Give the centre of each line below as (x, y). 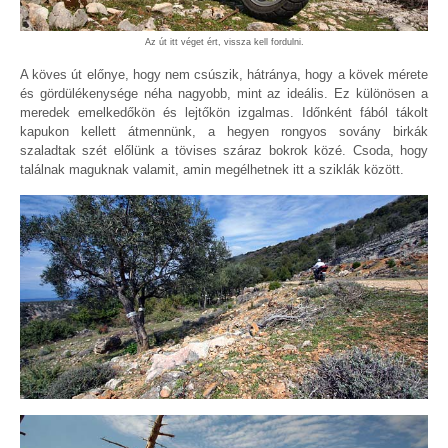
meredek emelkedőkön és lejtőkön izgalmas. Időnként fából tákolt (224, 113)
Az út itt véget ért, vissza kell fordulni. (224, 41)
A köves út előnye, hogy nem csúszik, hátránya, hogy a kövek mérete (224, 75)
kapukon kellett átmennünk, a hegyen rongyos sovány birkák (224, 132)
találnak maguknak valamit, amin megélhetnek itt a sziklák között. (212, 170)
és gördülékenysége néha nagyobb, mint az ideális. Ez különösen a (224, 94)
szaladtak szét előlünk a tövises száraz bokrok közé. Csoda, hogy (224, 151)
